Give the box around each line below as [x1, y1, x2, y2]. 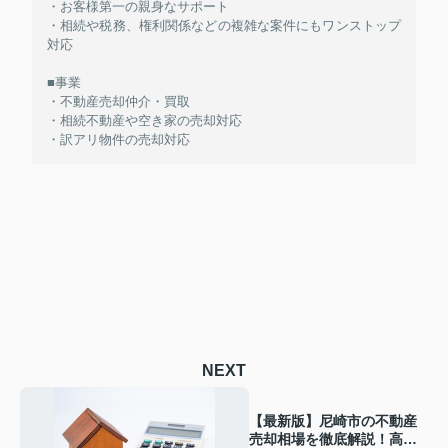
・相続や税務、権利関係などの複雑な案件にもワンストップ [47, 17, 401, 33]
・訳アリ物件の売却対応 [47, 131, 190, 147]
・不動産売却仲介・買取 [47, 93, 190, 109]
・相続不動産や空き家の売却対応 [47, 112, 242, 128]
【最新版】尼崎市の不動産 [249, 413, 418, 430]
